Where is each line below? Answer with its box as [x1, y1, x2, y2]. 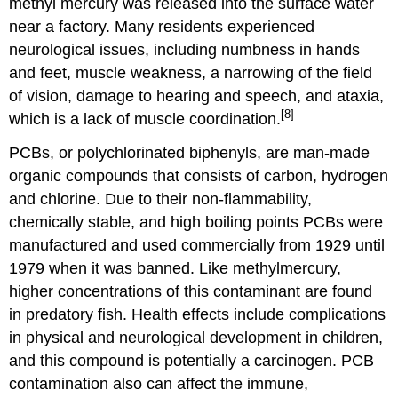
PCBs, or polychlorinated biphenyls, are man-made [9, 144, 370, 163]
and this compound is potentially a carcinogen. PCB [9, 352, 375, 370]
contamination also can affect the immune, [9, 375, 309, 394]
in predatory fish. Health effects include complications [9, 306, 386, 324]
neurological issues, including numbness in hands [9, 40, 361, 59]
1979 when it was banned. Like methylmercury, [9, 259, 342, 278]
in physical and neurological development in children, [9, 329, 384, 347]
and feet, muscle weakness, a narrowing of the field [9, 63, 373, 82]
